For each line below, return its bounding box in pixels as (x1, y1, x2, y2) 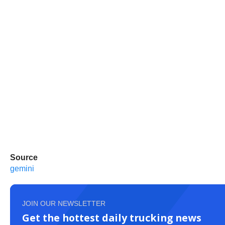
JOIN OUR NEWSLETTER (22, 199, 105, 207)
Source (10, 153, 38, 162)
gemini (10, 164, 34, 173)
